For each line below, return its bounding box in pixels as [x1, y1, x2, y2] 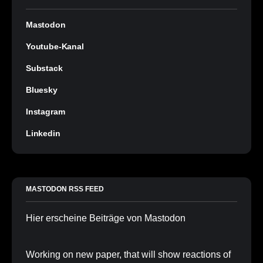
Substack [26, 63, 63, 73]
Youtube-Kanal [26, 42, 84, 52]
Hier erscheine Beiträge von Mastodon [26, 213, 186, 224]
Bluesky [26, 85, 58, 95]
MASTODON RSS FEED [26, 185, 104, 194]
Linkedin [26, 129, 60, 139]
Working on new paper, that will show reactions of [25, 249, 231, 260]
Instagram [26, 107, 65, 117]
